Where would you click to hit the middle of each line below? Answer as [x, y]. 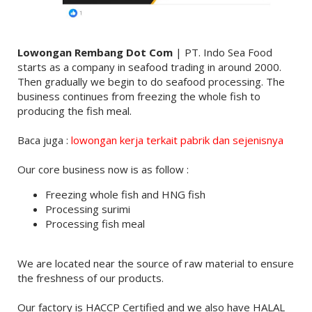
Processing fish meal [95, 223]
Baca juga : [44, 140]
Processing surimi [87, 209]
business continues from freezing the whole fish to [139, 96]
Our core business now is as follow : [103, 169]
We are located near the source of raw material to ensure [155, 263]
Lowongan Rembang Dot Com [95, 52]
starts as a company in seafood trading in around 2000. [149, 67]
